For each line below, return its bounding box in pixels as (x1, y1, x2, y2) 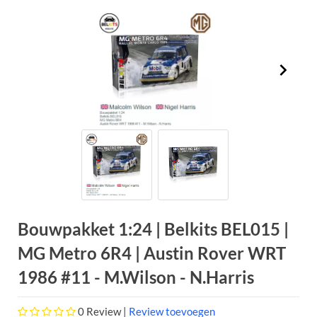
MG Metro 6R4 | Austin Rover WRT (18, 242, 286, 263)
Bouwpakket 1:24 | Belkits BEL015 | (18, 218, 289, 239)
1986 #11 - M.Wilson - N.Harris (18, 266, 254, 287)
